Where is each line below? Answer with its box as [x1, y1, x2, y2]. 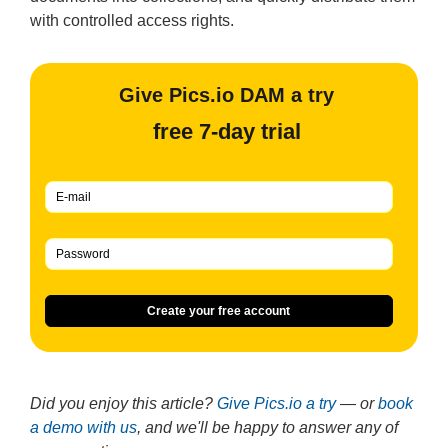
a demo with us [30, 419, 137, 436]
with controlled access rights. [30, 12, 234, 29]
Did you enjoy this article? [30, 395, 217, 412]
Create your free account [147, 303, 291, 318]
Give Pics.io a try [217, 395, 336, 412]
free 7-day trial [152, 119, 301, 144]
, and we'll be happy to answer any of [137, 419, 398, 436]
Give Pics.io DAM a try [119, 84, 334, 106]
